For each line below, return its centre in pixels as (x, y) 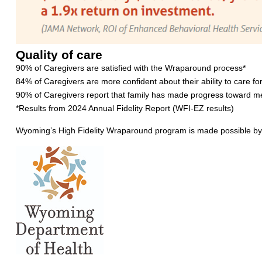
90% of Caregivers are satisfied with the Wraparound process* (130, 68)
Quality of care (59, 54)
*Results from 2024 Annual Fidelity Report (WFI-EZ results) (125, 108)
